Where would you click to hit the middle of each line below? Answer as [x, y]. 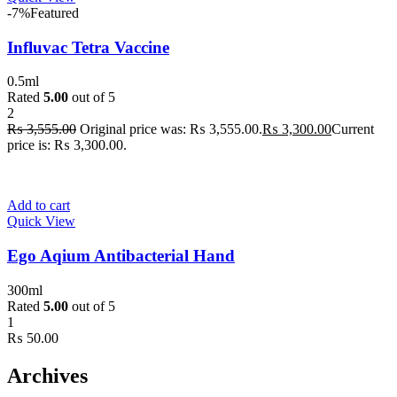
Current [353, 129]
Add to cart [39, 206]
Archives [47, 375]
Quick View [41, 222]
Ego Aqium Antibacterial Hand [121, 255]
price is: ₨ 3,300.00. [67, 145]
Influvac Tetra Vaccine [88, 47]
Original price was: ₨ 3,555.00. [171, 129]
